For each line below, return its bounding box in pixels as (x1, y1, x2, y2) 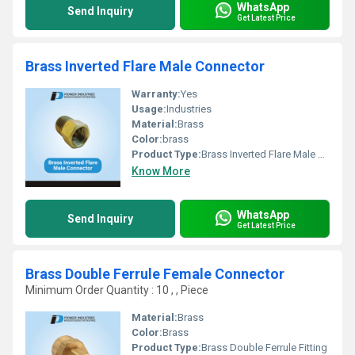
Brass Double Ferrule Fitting (201, 342, 327, 353)
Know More (132, 165, 190, 177)
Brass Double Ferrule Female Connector (25, 265, 284, 282)
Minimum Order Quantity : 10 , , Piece (25, 284, 208, 296)
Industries (166, 103, 212, 115)
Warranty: (132, 88, 181, 100)
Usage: (132, 103, 166, 115)
